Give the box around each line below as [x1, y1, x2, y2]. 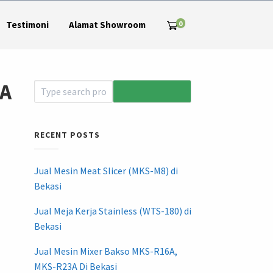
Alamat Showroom [68, 19, 146, 30]
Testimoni [5, 19, 49, 30]
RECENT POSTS [34, 129, 100, 141]
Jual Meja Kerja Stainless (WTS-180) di [34, 205, 191, 218]
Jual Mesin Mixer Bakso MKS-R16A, [34, 245, 177, 258]
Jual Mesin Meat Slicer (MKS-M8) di [34, 165, 178, 177]
